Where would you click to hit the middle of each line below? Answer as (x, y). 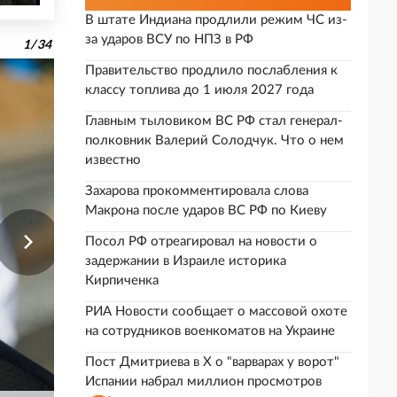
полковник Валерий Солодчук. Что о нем (214, 140)
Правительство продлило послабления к (211, 70)
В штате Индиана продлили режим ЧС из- (216, 20)
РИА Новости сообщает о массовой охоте (216, 311)
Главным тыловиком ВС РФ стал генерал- (214, 121)
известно (113, 160)
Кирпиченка (122, 280)
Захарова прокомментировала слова (197, 191)
